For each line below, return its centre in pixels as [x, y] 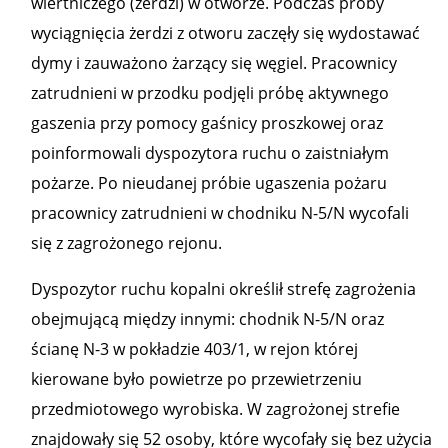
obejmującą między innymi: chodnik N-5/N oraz [207, 319]
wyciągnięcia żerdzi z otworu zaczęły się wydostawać [225, 33]
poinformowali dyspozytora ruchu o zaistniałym [210, 153]
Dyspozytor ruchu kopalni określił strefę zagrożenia [223, 289]
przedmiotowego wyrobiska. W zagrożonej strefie [215, 409]
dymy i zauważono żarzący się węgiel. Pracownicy [214, 63]
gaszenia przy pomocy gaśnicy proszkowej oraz [207, 123]
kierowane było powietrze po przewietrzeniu [196, 379]
